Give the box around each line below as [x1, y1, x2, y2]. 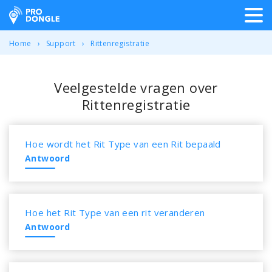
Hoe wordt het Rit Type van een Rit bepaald [25, 138, 221, 150]
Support [46, 38, 76, 49]
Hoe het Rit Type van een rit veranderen [25, 206, 205, 219]
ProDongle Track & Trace [8, 6, 158, 22]
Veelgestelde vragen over [54, 78, 218, 97]
